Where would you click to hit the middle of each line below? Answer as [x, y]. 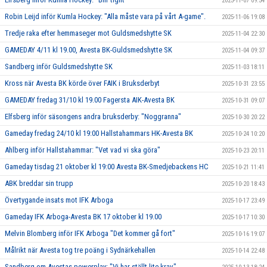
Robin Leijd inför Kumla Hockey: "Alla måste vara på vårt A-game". [105, 17]
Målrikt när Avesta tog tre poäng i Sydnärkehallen [80, 250]
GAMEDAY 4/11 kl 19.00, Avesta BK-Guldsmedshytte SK [89, 50]
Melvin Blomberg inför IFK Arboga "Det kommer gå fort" [90, 234]
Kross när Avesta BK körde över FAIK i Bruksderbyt [82, 83]
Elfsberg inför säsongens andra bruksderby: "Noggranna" [93, 117]
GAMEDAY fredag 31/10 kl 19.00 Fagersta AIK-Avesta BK [90, 100]
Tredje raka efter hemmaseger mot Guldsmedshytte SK [88, 33]
